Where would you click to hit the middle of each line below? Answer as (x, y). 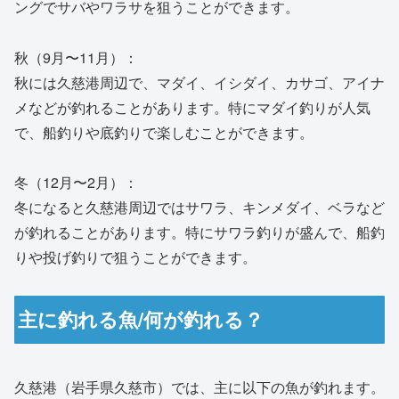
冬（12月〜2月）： (76, 183)
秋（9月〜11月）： (76, 57)
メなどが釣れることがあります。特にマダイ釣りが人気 (192, 107)
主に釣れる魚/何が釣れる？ (141, 319)
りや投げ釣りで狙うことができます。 (135, 257)
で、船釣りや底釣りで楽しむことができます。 (164, 132)
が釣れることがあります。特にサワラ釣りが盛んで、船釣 (199, 232)
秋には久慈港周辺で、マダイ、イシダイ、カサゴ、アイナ (199, 82)
